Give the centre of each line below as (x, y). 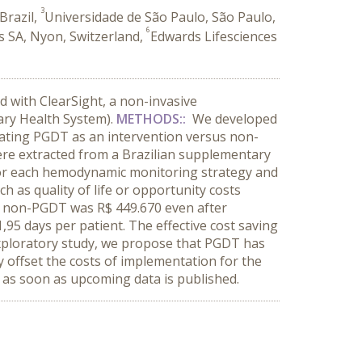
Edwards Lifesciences (214, 36)
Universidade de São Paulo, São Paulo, (160, 17)
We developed (235, 119)
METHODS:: (153, 119)
